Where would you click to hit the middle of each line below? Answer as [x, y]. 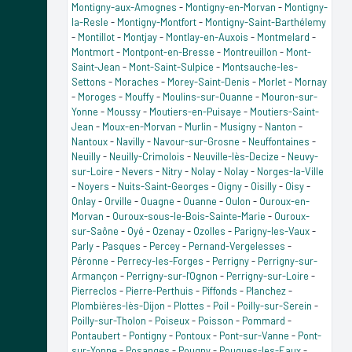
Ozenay [169, 231]
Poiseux [172, 320]
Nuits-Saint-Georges [163, 186]
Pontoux [193, 335]
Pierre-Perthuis [159, 290]
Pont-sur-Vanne [254, 335]
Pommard [264, 320]
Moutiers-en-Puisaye [195, 111]
